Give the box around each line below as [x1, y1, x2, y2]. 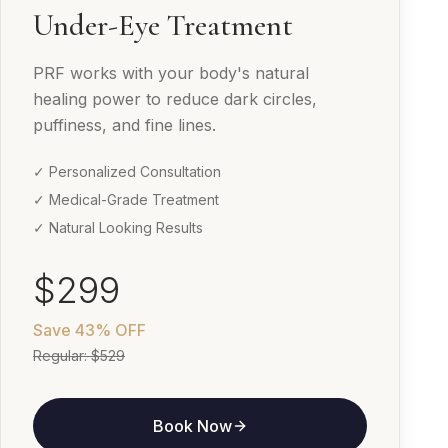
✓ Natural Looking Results [33, 219, 203, 237]
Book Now [152, 416, 232, 437]
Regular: [33, 347, 91, 365]
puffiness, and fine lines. [33, 115, 216, 136]
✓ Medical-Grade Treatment [33, 191, 219, 209]
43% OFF [75, 320, 146, 341]
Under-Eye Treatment [33, 7, 293, 45]
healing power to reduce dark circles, [33, 89, 317, 110]
